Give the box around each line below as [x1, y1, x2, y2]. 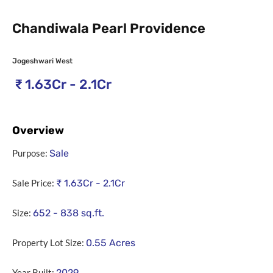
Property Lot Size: [12, 237, 84, 249]
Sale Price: [12, 177, 54, 189]
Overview [12, 124, 64, 138]
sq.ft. [81, 207, 104, 219]
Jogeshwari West [12, 57, 73, 66]
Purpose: [12, 147, 48, 159]
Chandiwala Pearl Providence [12, 20, 205, 37]
